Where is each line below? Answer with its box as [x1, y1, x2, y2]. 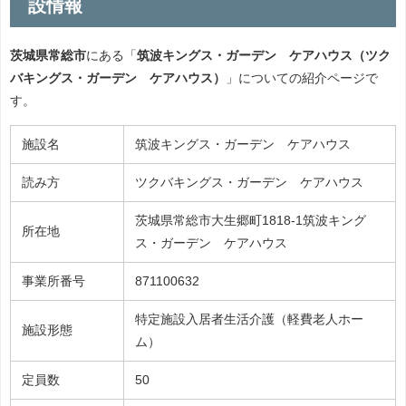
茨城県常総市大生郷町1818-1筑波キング [135, 214, 366, 227]
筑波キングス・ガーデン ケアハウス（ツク [137, 49, 391, 63]
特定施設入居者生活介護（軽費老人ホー [135, 313, 363, 326]
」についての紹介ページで [226, 72, 378, 85]
